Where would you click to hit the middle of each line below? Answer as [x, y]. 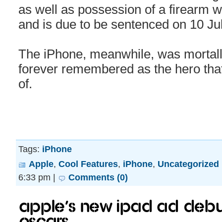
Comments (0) [98, 177]
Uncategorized [188, 164]
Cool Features [88, 164]
